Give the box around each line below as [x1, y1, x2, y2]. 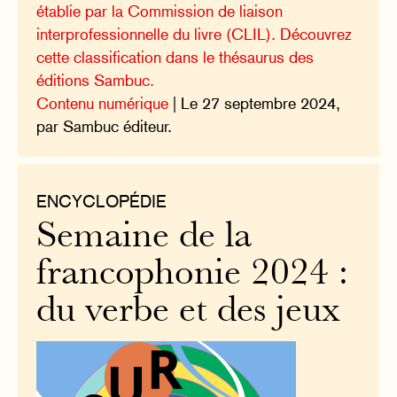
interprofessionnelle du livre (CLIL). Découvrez [36, 24, 353, 43]
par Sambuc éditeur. [36, 116, 173, 136]
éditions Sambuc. [36, 70, 155, 90]
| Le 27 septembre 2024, [168, 93, 341, 113]
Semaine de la [36, 221, 253, 256]
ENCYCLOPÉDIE [36, 191, 167, 211]
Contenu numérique [36, 93, 169, 113]
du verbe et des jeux [36, 295, 341, 331]
